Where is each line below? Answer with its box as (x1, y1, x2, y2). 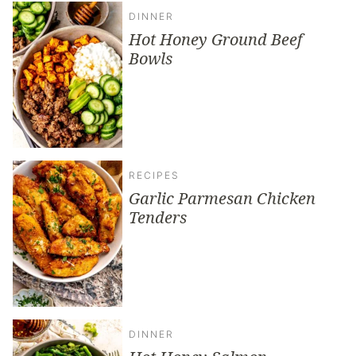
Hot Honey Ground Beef (129, 28, 302, 50)
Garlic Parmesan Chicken (129, 187, 315, 209)
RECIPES (129, 168, 180, 181)
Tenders (129, 206, 187, 228)
